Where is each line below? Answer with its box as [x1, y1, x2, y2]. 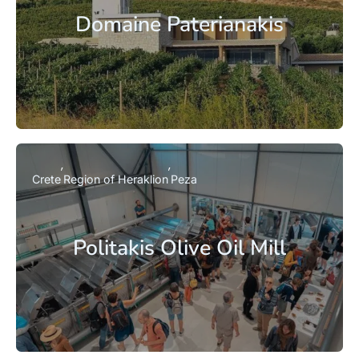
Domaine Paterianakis [75, 10, 284, 39]
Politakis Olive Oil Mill [73, 232, 286, 262]
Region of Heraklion [63, 172, 168, 187]
